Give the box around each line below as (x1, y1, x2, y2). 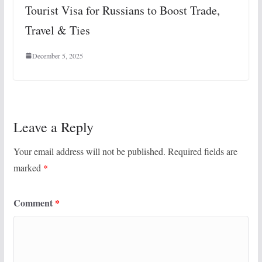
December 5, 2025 (32, 51, 83, 61)
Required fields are (167, 145, 237, 158)
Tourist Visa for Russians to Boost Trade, (25, 2, 220, 19)
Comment (13, 196, 55, 210)
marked (13, 161, 43, 174)
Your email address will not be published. (13, 145, 166, 158)
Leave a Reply (13, 118, 94, 137)
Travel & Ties (25, 22, 90, 39)
